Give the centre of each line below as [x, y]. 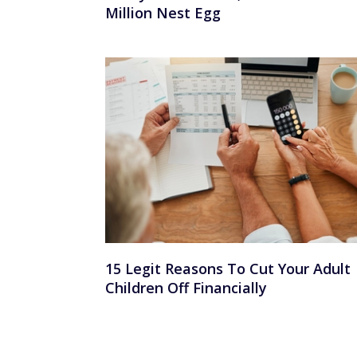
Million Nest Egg [163, 12]
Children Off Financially [186, 288]
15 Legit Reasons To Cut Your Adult [228, 269]
